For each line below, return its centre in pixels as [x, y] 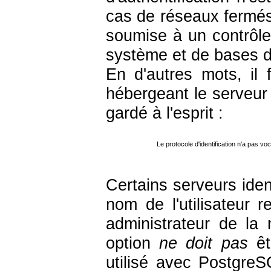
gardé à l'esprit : [165, 113]
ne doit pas [204, 243]
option [133, 243]
